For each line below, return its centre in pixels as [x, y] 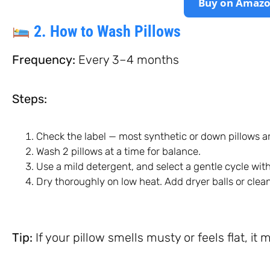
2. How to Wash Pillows [105, 31]
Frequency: [44, 59]
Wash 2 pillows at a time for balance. [118, 151]
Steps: [30, 99]
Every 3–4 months [127, 59]
